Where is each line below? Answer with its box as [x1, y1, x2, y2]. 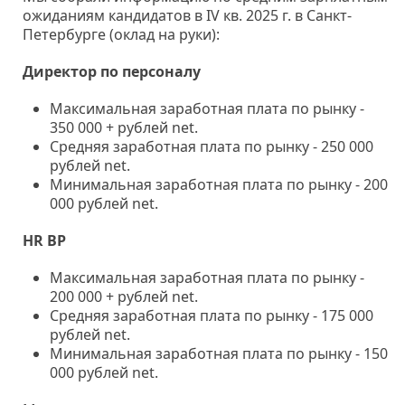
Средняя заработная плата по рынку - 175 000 [50, 306, 373, 325]
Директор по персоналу [23, 61, 201, 81]
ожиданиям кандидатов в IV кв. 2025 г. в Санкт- [23, 5, 352, 25]
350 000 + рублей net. [50, 118, 198, 137]
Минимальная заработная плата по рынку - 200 [50, 174, 388, 194]
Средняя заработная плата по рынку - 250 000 [50, 137, 373, 156]
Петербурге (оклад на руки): [23, 24, 220, 44]
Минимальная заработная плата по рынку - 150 [50, 344, 388, 363]
